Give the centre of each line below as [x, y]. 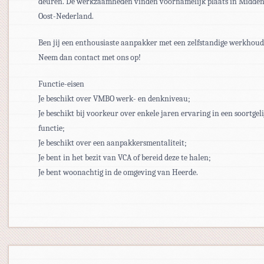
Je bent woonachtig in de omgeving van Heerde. [118, 172]
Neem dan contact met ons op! [90, 57]
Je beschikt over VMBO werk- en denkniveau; [115, 99]
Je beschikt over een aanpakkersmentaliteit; [113, 143]
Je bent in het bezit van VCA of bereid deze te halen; [125, 158]
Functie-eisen [61, 84]
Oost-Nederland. [67, 16]
